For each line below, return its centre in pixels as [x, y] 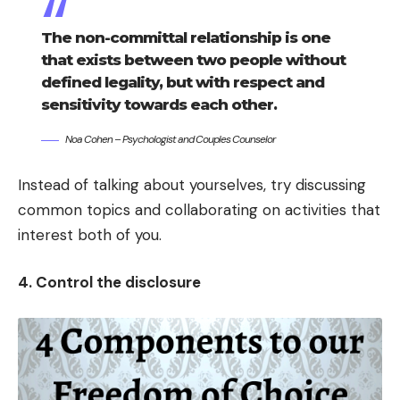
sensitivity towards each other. [158, 104]
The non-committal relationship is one [185, 37]
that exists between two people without [193, 59]
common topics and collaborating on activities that [199, 209]
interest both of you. [90, 234]
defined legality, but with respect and [182, 82]
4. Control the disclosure [109, 283]
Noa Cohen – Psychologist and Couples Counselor [170, 140]
